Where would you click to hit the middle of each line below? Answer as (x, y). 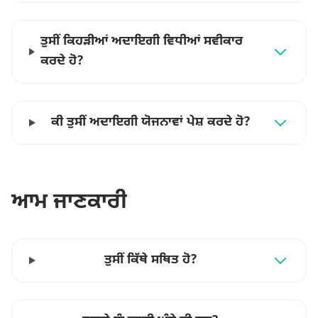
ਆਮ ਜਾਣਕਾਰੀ (69, 203)
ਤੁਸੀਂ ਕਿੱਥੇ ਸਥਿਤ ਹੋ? (150, 260)
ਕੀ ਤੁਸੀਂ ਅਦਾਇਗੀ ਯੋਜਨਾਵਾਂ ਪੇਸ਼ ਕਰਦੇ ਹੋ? (150, 122)
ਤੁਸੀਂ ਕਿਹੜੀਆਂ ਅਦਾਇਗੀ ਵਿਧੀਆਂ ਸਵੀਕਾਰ (141, 42)
